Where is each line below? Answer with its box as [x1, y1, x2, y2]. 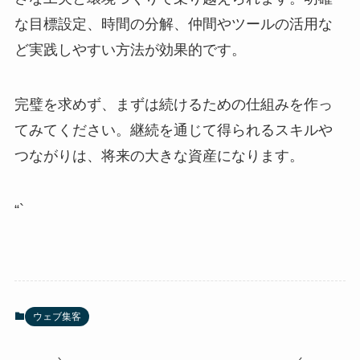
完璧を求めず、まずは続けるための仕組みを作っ [14, 96, 333, 112]
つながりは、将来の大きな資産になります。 [14, 147, 304, 164]
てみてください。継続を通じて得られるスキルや [14, 121, 333, 138]
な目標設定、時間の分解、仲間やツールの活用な [14, 15, 333, 32]
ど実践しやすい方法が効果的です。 [14, 41, 246, 58]
